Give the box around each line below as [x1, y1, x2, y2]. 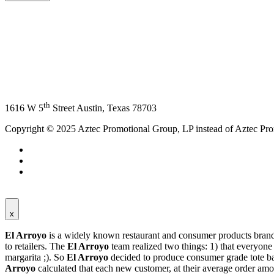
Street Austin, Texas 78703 [50, 103, 157, 114]
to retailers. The [5, 241, 67, 252]
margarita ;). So [5, 252, 67, 263]
